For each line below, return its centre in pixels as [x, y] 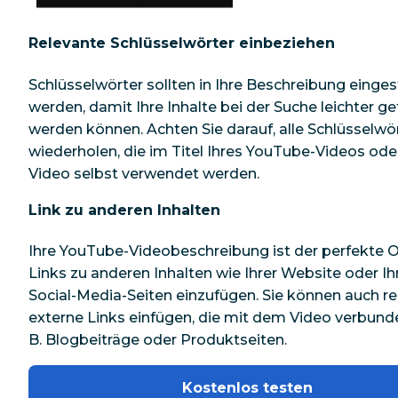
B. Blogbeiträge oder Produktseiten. [158, 340]
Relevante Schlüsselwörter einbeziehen [182, 44]
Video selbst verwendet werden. [144, 173]
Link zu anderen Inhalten [124, 210]
